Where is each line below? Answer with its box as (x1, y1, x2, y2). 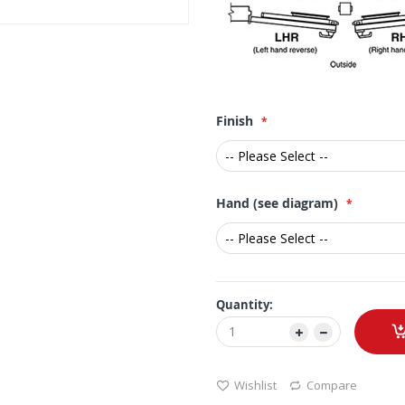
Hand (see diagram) (216, 194, 338, 212)
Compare (306, 377, 357, 394)
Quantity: (216, 297, 273, 314)
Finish (216, 112, 253, 130)
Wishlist (234, 377, 277, 394)
